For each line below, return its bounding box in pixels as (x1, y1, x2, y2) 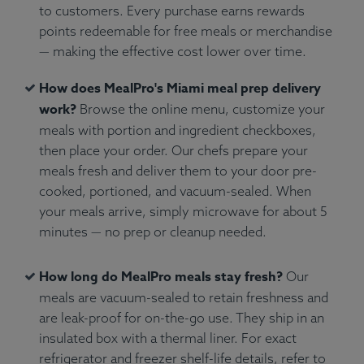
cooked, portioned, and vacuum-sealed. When (39, 183, 311, 200)
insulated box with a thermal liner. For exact (39, 330, 297, 347)
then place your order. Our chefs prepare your (39, 142, 308, 159)
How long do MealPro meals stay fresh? (39, 267, 286, 288)
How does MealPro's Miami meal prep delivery (39, 79, 321, 99)
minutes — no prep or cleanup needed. (39, 223, 266, 240)
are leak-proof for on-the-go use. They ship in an (39, 310, 324, 327)
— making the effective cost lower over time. (39, 43, 306, 60)
